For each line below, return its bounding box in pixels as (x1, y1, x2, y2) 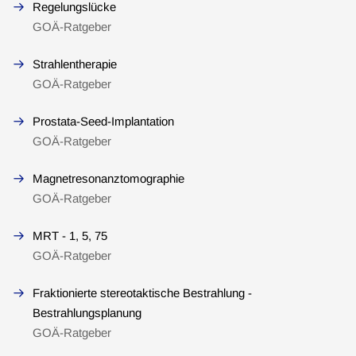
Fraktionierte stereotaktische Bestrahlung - (33, 286, 252, 300)
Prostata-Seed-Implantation (33, 114, 174, 128)
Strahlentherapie (33, 57, 117, 71)
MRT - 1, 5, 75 (33, 229, 107, 242)
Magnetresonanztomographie (33, 172, 184, 185)
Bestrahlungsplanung (33, 306, 141, 319)
